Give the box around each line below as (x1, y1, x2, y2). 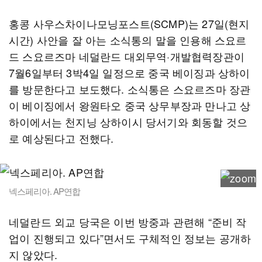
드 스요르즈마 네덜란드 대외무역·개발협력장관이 (9, 49, 244, 64)
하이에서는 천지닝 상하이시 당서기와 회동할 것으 (9, 114, 248, 129)
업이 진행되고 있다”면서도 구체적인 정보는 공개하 (9, 230, 251, 246)
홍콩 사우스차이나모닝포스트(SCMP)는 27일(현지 (9, 16, 250, 31)
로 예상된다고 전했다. (9, 130, 114, 146)
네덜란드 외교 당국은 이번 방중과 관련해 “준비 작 (9, 214, 247, 229)
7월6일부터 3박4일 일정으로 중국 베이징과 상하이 (9, 65, 250, 80)
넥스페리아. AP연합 (9, 185, 80, 197)
